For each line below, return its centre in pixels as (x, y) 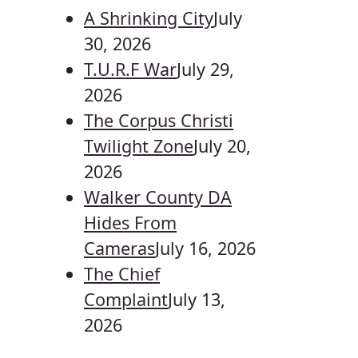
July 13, (197, 299)
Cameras (119, 248)
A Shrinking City (149, 18)
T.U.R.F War (130, 69)
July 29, (205, 69)
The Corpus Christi (159, 120)
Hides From (130, 223)
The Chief (122, 274)
